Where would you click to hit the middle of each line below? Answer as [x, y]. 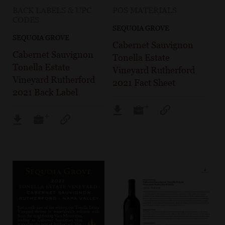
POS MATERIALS [145, 11]
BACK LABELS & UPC [52, 11]
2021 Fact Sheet [144, 83]
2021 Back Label [45, 92]
